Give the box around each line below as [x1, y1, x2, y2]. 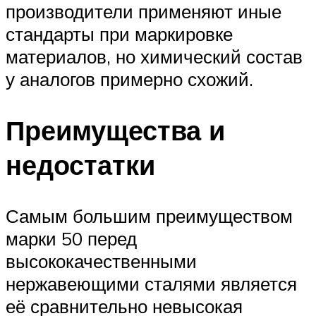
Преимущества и [6, 113, 225, 148]
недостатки [6, 147, 155, 183]
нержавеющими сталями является [6, 272, 297, 295]
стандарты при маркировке [6, 23, 233, 46]
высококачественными [6, 249, 197, 272]
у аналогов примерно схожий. [6, 68, 253, 91]
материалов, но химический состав [6, 45, 303, 68]
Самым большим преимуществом [6, 204, 293, 227]
